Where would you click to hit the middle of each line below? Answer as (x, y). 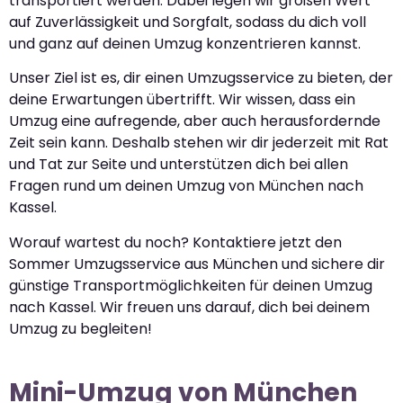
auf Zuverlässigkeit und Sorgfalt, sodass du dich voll (188, 22)
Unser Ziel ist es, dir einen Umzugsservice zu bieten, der (201, 78)
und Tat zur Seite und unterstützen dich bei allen (179, 165)
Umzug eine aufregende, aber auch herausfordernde (195, 121)
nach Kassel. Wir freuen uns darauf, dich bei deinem (189, 307)
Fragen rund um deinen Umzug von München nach (186, 186)
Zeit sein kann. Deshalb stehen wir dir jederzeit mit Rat (199, 143)
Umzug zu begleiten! (81, 328)
